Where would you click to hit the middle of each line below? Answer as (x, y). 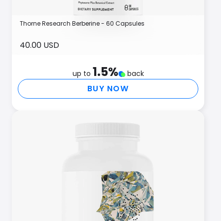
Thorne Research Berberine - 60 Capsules (82, 23)
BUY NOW (108, 89)
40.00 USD (39, 45)
